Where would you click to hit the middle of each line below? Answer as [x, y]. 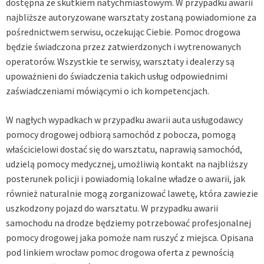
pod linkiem [31, 252]
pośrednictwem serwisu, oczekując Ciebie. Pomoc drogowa [123, 32]
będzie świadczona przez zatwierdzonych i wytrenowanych [123, 46]
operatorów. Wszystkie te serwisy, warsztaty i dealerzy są [120, 61]
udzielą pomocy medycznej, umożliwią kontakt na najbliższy [127, 164]
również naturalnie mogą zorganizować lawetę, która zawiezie [132, 193]
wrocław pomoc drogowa [105, 252]
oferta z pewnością [195, 252]
